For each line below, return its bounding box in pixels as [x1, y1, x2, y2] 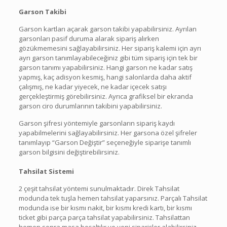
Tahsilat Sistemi [18, 166, 74, 176]
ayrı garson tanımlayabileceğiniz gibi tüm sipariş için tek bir [18, 53, 198, 62]
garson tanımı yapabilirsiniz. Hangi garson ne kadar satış [18, 62, 193, 72]
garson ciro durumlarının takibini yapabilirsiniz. [18, 101, 162, 110]
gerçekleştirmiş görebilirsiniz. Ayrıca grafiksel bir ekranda [18, 91, 193, 101]
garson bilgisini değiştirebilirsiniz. [18, 147, 120, 157]
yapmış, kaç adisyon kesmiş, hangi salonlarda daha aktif [18, 72, 192, 82]
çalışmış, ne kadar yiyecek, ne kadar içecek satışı [18, 82, 167, 91]
